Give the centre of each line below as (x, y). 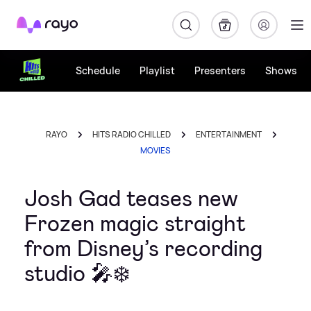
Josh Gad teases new (131, 199)
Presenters (220, 70)
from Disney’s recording (143, 249)
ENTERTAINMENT (228, 134)
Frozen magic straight (135, 224)
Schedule (98, 70)
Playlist (157, 70)
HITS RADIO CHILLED (131, 134)
